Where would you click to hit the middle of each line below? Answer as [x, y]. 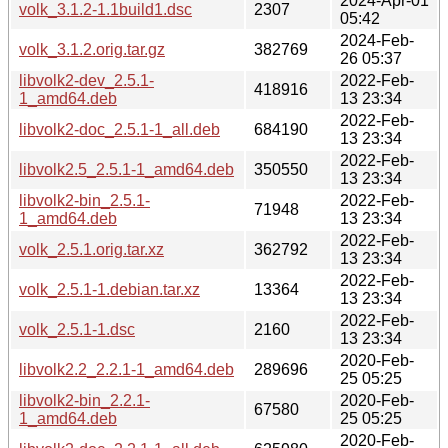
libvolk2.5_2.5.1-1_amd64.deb [126, 169]
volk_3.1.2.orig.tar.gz [92, 49]
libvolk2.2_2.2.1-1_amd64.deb [126, 369]
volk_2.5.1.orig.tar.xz [91, 249]
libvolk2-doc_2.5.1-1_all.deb [119, 129]
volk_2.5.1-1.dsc [77, 329]
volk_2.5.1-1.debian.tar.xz [109, 289]
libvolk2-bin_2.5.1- [84, 200]
